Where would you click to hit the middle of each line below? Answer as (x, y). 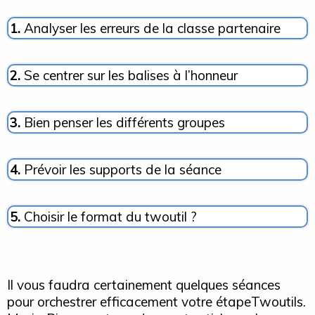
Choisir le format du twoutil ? (110, 216)
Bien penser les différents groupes (124, 122)
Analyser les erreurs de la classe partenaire (152, 28)
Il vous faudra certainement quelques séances (144, 284)
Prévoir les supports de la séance (121, 169)
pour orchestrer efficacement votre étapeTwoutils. (156, 301)
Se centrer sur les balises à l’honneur (131, 75)
